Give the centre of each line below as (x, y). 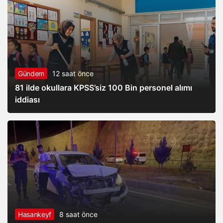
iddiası (27, 99)
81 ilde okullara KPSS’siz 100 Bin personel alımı (104, 87)
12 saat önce (73, 73)
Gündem (31, 73)
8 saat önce (78, 214)
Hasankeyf (35, 214)
